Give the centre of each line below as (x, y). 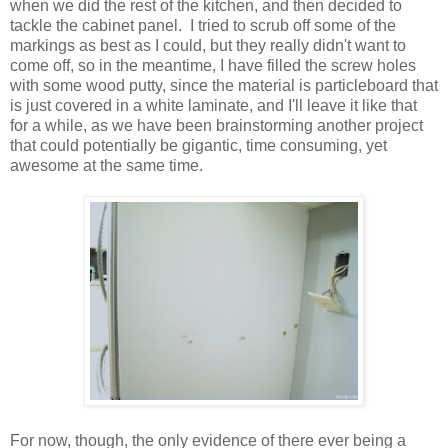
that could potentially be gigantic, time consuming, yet (198, 146)
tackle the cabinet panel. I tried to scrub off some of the (203, 26)
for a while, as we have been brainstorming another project (216, 126)
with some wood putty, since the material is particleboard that (224, 86)
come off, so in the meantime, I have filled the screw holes (213, 66)
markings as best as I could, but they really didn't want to (208, 46)
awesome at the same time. (110, 166)
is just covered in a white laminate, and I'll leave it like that (213, 106)
